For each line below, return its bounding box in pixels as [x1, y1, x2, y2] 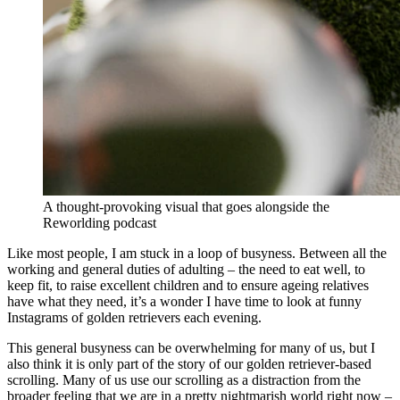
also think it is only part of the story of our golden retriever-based [7, 355, 371, 371]
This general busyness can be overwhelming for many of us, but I [7, 339, 375, 355]
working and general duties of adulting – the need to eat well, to [7, 261, 365, 277]
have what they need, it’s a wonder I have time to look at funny [7, 293, 362, 309]
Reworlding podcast [43, 214, 156, 230]
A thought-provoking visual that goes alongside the [43, 198, 329, 214]
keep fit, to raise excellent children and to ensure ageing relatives [7, 277, 369, 293]
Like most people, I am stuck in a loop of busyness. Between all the [7, 245, 387, 261]
